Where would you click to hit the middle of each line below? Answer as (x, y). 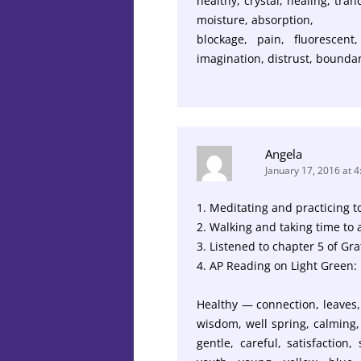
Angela (284, 154)
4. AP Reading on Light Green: (277, 265)
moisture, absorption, (255, 19)
